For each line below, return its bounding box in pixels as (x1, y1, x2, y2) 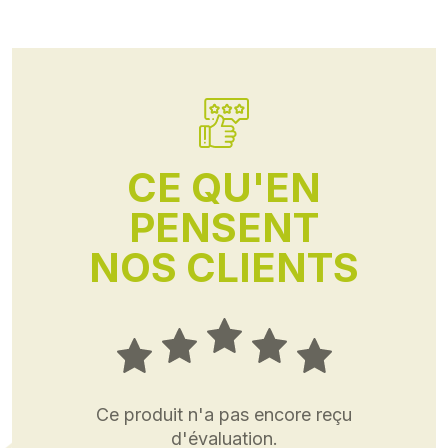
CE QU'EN (127, 163, 321, 212)
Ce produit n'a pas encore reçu (96, 404, 352, 425)
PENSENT (129, 203, 319, 252)
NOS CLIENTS (89, 243, 359, 292)
